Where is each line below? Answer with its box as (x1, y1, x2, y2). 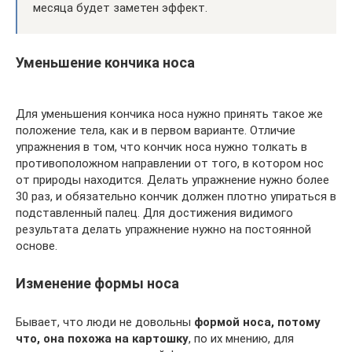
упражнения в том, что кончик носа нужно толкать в (16, 139, 307, 154)
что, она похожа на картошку (16, 331, 189, 346)
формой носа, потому (194, 314, 321, 329)
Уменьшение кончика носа (16, 53, 195, 71)
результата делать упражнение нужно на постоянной (16, 222, 311, 236)
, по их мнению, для (189, 331, 294, 346)
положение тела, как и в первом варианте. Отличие (16, 123, 295, 137)
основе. (16, 238, 57, 253)
